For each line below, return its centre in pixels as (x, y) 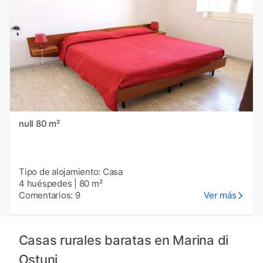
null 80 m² (48, 123)
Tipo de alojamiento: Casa (71, 171)
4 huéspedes (45, 183)
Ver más (220, 195)
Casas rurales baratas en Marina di (123, 240)
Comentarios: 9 (50, 195)
